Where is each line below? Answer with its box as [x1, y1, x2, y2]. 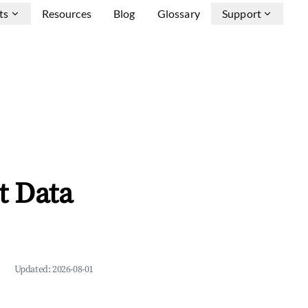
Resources [41, 7, 91, 20]
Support [221, 7, 261, 20]
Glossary [157, 7, 200, 20]
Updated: [14, 263, 52, 276]
